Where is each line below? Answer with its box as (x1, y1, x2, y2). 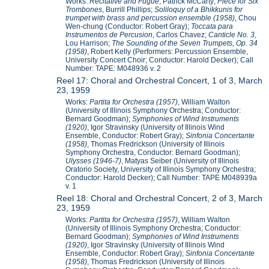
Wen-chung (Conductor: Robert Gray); (65, 22, 192, 31)
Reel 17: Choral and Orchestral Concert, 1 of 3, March (56, 76, 263, 86)
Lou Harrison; (65, 39, 112, 48)
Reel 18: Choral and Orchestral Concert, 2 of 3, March (56, 193, 263, 204)
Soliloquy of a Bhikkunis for (154, 5, 243, 14)
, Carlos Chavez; (153, 31, 209, 40)
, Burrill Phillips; (102, 5, 155, 14)
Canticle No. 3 (208, 31, 255, 40)
